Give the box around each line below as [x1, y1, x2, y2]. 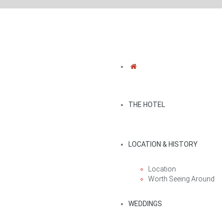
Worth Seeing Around [148, 175, 215, 183]
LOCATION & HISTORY [128, 140, 198, 148]
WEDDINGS [128, 200, 162, 208]
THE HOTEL [128, 101, 165, 109]
